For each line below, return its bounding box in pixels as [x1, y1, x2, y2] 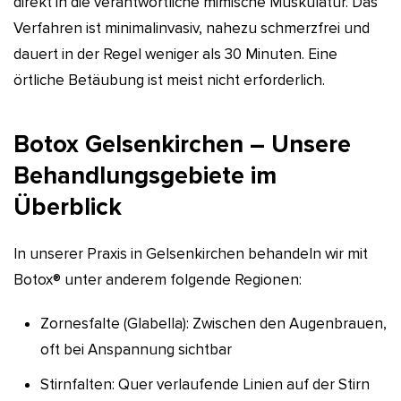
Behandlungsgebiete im [13, 160, 277, 191]
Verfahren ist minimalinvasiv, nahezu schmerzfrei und [13, 18, 370, 38]
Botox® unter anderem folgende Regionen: [13, 269, 302, 289]
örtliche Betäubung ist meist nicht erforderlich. [13, 70, 325, 90]
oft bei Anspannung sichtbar [40, 339, 232, 359]
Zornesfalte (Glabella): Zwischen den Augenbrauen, [40, 313, 387, 333]
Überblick [13, 192, 122, 222]
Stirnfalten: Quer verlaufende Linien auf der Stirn [40, 374, 370, 394]
